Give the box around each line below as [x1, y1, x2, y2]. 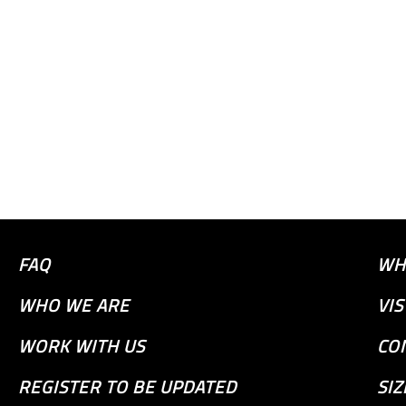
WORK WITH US [18, 332, 145, 359]
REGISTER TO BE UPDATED [18, 372, 237, 400]
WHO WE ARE [18, 291, 130, 318]
